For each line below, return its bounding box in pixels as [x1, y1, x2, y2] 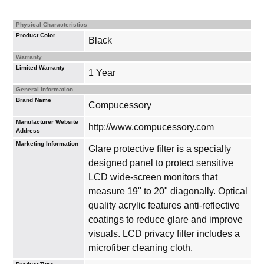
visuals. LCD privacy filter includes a [88, 228, 240, 239]
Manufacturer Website [16, 118, 78, 125]
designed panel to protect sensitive [88, 157, 233, 168]
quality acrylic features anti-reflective [88, 200, 240, 210]
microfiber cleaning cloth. [88, 242, 193, 253]
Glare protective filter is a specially [88, 143, 231, 154]
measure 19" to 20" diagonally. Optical [88, 186, 247, 196]
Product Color [16, 31, 55, 38]
